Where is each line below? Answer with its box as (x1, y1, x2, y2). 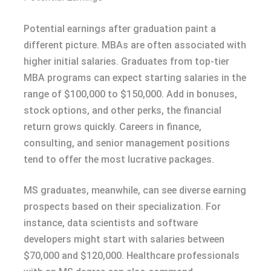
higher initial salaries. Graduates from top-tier (24, 55, 229, 67)
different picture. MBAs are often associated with (24, 39, 246, 51)
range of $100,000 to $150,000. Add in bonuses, (24, 88, 237, 100)
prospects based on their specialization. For (24, 200, 221, 212)
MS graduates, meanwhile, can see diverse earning (24, 184, 246, 196)
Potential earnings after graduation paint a (24, 22, 216, 34)
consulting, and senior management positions (24, 137, 230, 149)
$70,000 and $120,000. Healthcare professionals (24, 249, 240, 261)
